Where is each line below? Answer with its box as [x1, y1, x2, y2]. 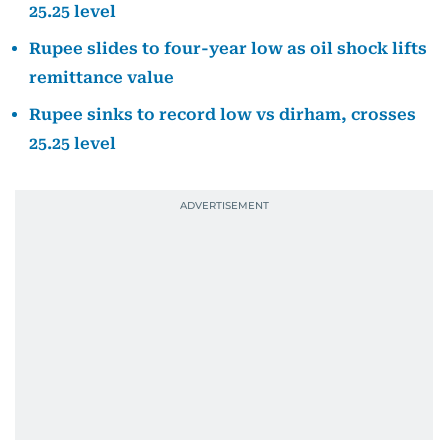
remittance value [29, 68, 174, 87]
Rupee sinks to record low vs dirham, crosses [29, 105, 416, 124]
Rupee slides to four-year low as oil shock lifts [29, 39, 427, 58]
